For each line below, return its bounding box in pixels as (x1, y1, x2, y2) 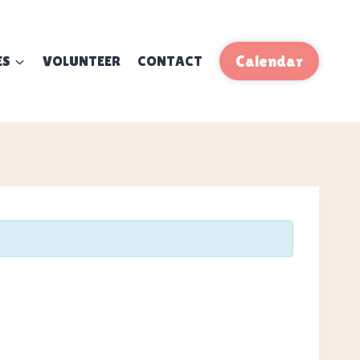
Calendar (235, 52, 303, 71)
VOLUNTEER (42, 52, 121, 70)
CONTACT (137, 52, 203, 70)
